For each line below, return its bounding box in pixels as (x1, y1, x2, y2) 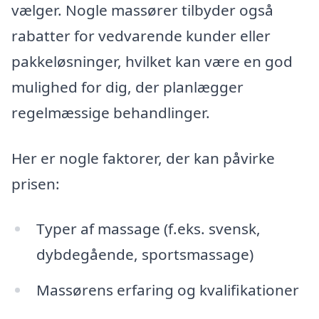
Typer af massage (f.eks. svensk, (36, 219, 261, 239)
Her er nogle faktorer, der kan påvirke (11, 147, 275, 168)
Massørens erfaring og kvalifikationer (36, 280, 299, 300)
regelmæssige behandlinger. (11, 102, 210, 122)
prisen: (11, 173, 60, 194)
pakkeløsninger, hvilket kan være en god (11, 51, 293, 71)
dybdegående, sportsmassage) (36, 244, 253, 265)
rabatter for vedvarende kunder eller (11, 25, 271, 46)
